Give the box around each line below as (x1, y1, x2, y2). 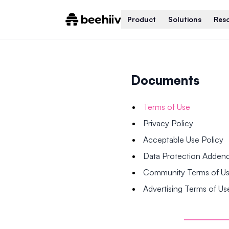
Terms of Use (143, 102, 190, 112)
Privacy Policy (143, 118, 193, 128)
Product (127, 15, 156, 24)
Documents (131, 73, 199, 88)
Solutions (168, 15, 201, 24)
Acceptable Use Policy (143, 134, 223, 145)
